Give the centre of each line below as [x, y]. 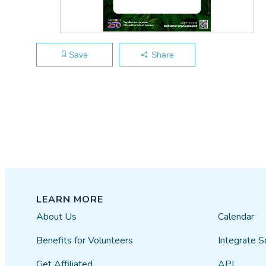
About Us [57, 217]
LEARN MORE [70, 199]
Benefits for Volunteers [85, 240]
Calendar [236, 217]
